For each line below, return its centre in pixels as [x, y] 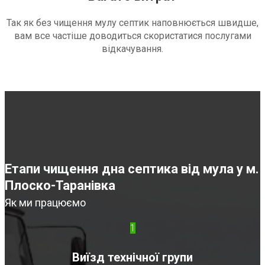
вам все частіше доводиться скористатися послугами [132, 36]
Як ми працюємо [45, 203]
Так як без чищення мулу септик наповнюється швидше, [132, 23]
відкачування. [132, 49]
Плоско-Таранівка [60, 186]
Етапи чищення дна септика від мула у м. [132, 169]
